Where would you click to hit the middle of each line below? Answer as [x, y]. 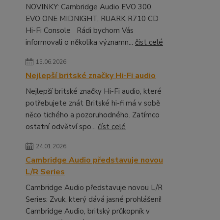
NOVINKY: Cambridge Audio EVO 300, [89, 7]
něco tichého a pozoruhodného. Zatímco [93, 115]
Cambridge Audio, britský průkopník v [88, 211]
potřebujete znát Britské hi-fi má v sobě [93, 103]
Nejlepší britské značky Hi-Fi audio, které [94, 91]
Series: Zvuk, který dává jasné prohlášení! [96, 199]
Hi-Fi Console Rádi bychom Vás [80, 30]
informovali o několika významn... [80, 42]
